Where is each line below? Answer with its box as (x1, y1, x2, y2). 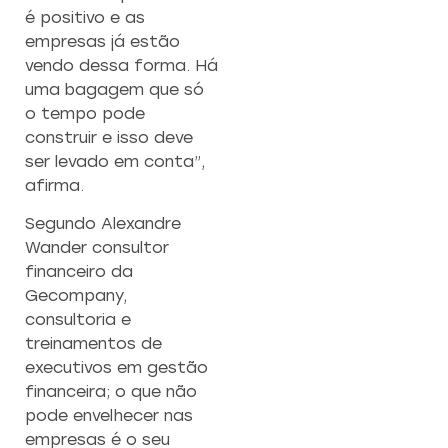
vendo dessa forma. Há (25, 56, 218, 76)
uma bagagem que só (25, 80, 204, 100)
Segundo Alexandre (25, 214, 181, 234)
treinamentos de (25, 334, 162, 354)
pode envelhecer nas (25, 406, 193, 426)
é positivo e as (25, 8, 145, 28)
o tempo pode (25, 104, 145, 124)
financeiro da (25, 262, 133, 282)
